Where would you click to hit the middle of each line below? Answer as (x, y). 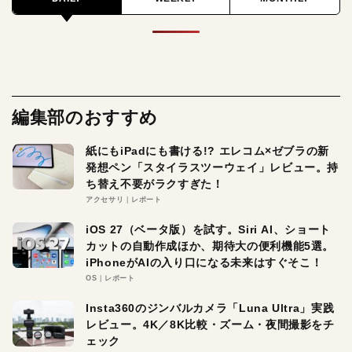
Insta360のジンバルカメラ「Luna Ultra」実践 (210, 308)
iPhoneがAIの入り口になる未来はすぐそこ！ (204, 262)
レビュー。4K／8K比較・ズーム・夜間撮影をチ (210, 324)
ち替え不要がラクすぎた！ (155, 183)
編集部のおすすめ (85, 117)
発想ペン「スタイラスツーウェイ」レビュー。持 (213, 167)
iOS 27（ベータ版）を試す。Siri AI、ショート (208, 229)
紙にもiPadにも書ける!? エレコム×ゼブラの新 (207, 150)
